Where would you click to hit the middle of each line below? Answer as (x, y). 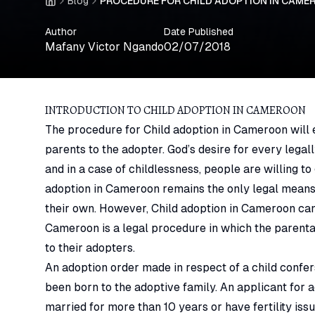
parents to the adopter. (106, 150)
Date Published (199, 32)
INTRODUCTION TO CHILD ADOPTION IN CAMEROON (175, 111)
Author (61, 32)
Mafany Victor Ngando (104, 47)
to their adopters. (91, 248)
